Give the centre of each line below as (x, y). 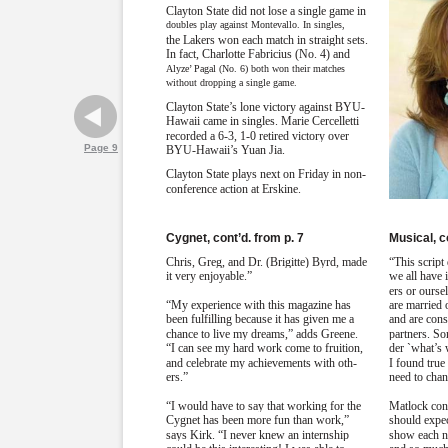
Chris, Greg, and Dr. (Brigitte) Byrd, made (267, 261)
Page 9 (101, 147)
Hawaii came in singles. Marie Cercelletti (263, 121)
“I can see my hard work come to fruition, (265, 348)
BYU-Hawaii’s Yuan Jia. (226, 150)
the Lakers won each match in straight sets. (267, 39)
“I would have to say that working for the (264, 405)
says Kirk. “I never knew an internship (258, 434)
